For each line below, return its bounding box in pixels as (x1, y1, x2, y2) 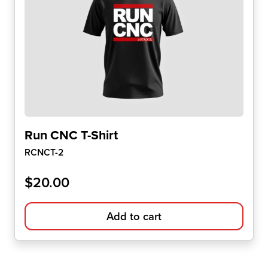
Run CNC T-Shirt (25, 126, 118, 145)
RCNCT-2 (25, 145, 63, 160)
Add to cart (106, 208, 162, 225)
